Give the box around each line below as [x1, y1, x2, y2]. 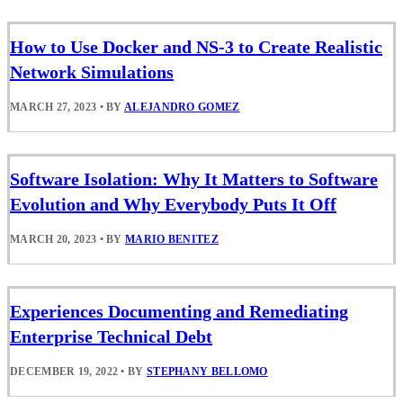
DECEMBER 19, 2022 [10, 365, 119, 379]
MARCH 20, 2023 [10, 232, 97, 246]
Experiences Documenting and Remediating [10, 301, 348, 322]
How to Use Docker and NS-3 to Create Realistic [10, 36, 382, 57]
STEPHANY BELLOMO [146, 365, 268, 379]
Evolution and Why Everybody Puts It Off [10, 193, 336, 214]
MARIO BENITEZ [125, 232, 219, 246]
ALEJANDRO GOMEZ [124, 100, 240, 113]
